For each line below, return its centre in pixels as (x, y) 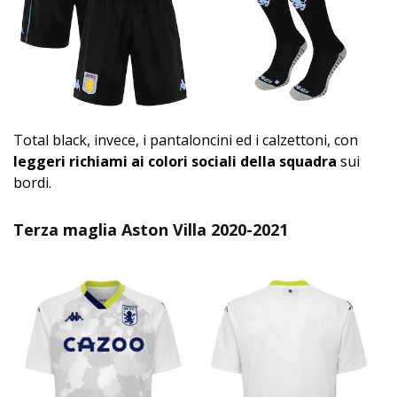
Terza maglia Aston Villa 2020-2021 (151, 229)
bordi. (32, 182)
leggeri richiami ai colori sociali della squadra (175, 161)
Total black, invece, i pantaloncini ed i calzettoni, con (186, 140)
